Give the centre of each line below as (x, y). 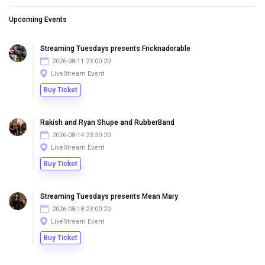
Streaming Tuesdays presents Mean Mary (109, 196)
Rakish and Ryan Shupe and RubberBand (107, 122)
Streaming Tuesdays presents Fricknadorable (115, 49)
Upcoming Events (38, 20)
